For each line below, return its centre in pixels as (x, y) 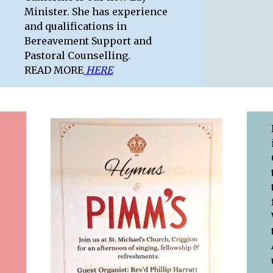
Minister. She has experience (96, 12)
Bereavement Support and (88, 41)
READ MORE (54, 70)
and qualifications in (76, 26)
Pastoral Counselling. (77, 55)
